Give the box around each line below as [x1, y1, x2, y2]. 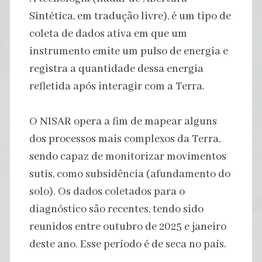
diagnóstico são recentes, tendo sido [29, 202, 204, 216]
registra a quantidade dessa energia [29, 61, 204, 76]
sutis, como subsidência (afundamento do [29, 167, 230, 181]
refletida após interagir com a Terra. [29, 79, 205, 94]
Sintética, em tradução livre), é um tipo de [29, 9, 231, 23]
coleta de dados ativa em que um [29, 26, 187, 41]
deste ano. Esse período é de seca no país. [29, 237, 226, 251]
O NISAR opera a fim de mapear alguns [29, 114, 217, 129]
